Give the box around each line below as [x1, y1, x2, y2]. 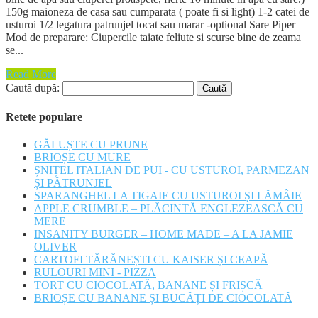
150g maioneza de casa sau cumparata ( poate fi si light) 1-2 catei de [6, 5, 309, 18]
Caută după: [6, 81, 60, 94]
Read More [6, 67, 56, 80]
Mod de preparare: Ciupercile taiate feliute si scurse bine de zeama [6, 31, 301, 43]
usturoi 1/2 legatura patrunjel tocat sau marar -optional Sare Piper [6, 18, 295, 31]
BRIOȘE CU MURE [34, 151, 131, 164]
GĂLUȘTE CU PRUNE [34, 138, 148, 151]
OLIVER [34, 241, 77, 253]
